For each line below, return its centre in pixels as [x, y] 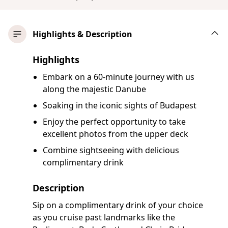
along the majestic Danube [94, 89]
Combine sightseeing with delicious [111, 150]
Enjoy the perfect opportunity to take [114, 121]
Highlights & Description [82, 34]
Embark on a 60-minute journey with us [119, 77]
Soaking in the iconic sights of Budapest [120, 105]
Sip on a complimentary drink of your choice [118, 205]
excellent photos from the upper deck [116, 134]
